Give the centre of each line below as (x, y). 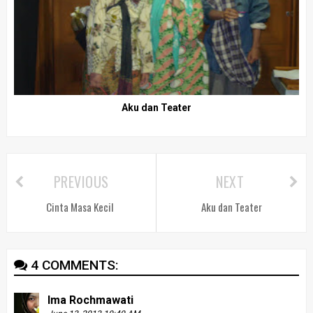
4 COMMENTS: (74, 265)
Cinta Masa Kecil (80, 206)
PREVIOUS (81, 181)
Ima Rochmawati (90, 300)
